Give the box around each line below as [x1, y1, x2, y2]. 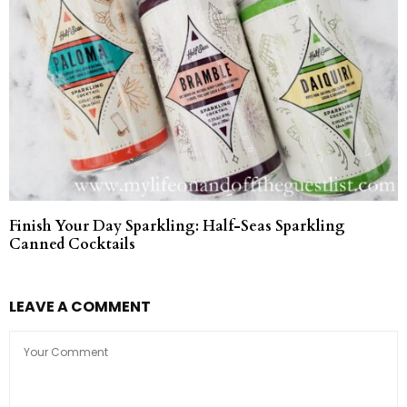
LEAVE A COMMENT [9, 296, 151, 318]
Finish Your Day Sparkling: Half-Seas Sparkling [9, 216, 345, 237]
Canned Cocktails [9, 234, 135, 255]
